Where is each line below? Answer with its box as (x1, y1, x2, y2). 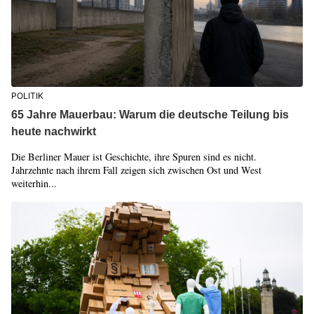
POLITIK (11, 90, 43, 101)
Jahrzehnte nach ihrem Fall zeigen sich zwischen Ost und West (11, 163, 261, 177)
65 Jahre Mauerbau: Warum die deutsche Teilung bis (11, 108, 289, 121)
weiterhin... (11, 176, 57, 190)
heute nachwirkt (11, 125, 96, 137)
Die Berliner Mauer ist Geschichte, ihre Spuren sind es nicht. (11, 149, 257, 163)
